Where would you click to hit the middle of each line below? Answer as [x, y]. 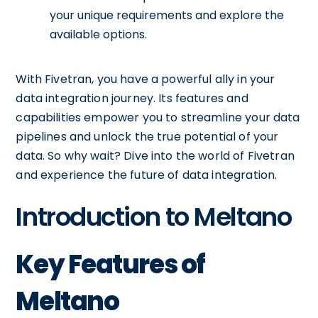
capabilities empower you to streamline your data [158, 117]
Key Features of [110, 264]
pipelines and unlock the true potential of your [147, 137]
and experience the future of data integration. [147, 175]
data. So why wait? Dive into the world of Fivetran [155, 156]
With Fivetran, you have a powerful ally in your [146, 79]
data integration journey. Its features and [132, 98]
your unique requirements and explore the [167, 15]
